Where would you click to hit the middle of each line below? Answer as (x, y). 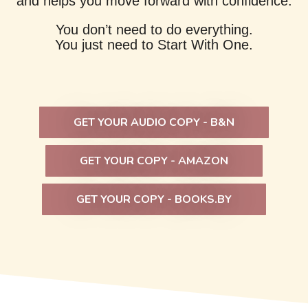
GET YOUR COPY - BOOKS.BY (154, 199)
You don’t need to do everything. (154, 30)
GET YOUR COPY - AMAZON (154, 161)
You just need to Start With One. (154, 45)
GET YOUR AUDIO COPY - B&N (154, 122)
